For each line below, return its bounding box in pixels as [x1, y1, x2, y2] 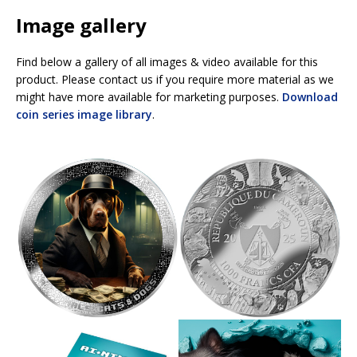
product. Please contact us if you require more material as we [16, 71, 334, 87]
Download [282, 88, 338, 104]
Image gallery [16, 11, 147, 38]
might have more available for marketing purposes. [16, 88, 282, 104]
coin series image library [16, 106, 152, 122]
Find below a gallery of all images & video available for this [16, 53, 318, 69]
